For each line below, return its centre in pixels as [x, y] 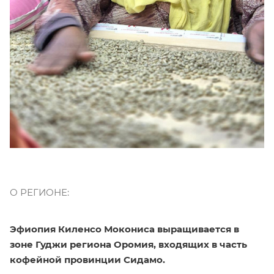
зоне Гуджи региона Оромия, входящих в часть [128, 244]
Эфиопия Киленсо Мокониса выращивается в [124, 229]
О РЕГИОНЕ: [39, 192]
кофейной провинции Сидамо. [87, 259]
